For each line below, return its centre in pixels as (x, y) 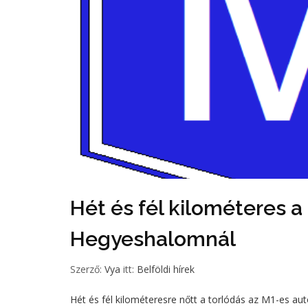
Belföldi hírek (166, 269)
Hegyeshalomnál (153, 239)
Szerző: (87, 269)
